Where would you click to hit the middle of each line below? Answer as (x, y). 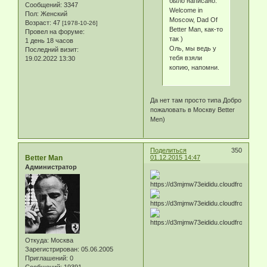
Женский (53, 14)
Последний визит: (52, 50)
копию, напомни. (194, 68)
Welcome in (186, 10)
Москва (61, 240)
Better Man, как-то (196, 30)
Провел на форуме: (55, 32)
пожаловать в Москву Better (193, 109)
